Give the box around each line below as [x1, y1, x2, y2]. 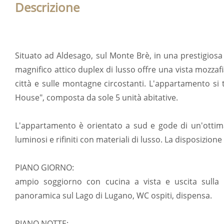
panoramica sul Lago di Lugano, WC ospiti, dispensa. [15, 190, 212, 201]
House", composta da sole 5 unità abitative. [15, 92, 178, 103]
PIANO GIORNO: [15, 162, 74, 173]
